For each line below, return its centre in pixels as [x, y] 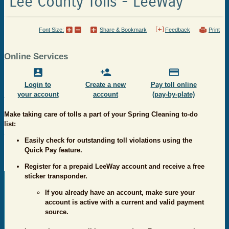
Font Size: [51, 30]
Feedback [178, 30]
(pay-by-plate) [174, 95]
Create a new [106, 85]
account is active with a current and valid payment [124, 202]
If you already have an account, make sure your [120, 193]
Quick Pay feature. [53, 150]
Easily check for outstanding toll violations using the [108, 141]
